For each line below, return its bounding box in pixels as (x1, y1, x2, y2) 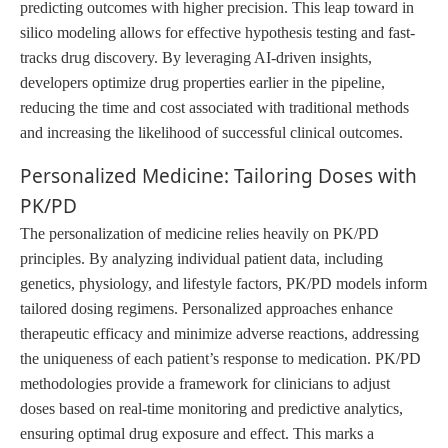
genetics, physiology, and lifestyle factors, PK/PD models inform (20, 274, 427, 292)
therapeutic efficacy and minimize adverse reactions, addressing (20, 324, 419, 342)
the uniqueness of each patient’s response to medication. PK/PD (20, 349, 421, 367)
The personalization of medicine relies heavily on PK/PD (20, 224, 379, 242)
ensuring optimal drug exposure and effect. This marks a (20, 424, 374, 442)
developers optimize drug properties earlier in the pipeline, (20, 73, 385, 91)
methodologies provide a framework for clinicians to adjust (20, 374, 390, 392)
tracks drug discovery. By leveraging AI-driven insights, (20, 48, 372, 66)
